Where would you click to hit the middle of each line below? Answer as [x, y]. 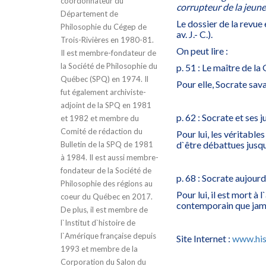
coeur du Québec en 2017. [107, 197]
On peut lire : [202, 51]
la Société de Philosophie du [109, 66]
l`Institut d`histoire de [98, 223]
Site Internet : [204, 239]
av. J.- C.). [194, 34]
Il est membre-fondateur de [108, 53]
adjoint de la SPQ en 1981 [106, 105]
